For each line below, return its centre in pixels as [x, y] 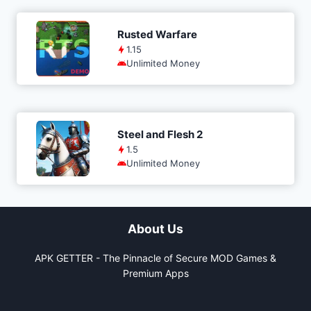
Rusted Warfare [157, 34]
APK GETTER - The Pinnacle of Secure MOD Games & [155, 258]
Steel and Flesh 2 [160, 134]
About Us [155, 228]
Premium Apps [155, 274]
